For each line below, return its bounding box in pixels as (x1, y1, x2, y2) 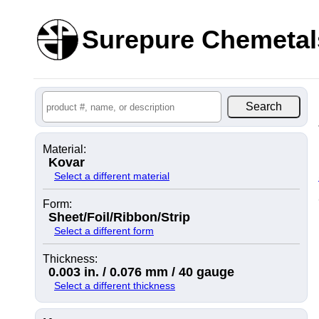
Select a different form (54, 225, 154, 236)
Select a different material (54, 170, 169, 182)
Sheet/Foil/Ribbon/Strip (48, 210, 190, 224)
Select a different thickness (54, 280, 175, 291)
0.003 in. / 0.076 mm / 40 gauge (48, 265, 234, 279)
